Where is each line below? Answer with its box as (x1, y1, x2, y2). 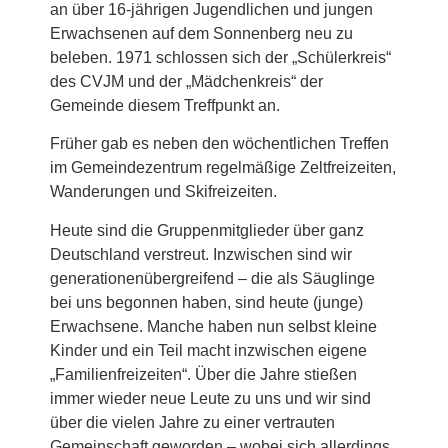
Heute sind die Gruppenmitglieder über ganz (50, 221, 364, 239)
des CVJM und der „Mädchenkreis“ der (50, 73, 323, 90)
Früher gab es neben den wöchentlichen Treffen (50, 135, 389, 153)
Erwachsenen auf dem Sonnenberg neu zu (50, 25, 353, 42)
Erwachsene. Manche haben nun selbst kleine (50, 317, 377, 335)
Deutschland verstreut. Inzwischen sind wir (50, 245, 352, 263)
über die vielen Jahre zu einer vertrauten (50, 413, 335, 431)
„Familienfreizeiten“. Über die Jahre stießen (50, 365, 357, 383)
